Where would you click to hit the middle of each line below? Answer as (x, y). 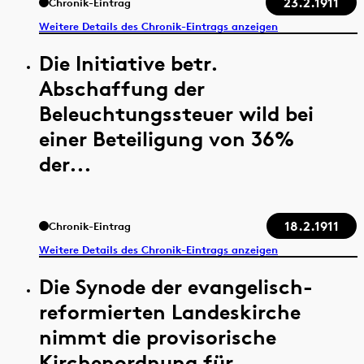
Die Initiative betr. (128, 63)
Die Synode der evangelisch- (176, 287)
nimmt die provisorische (158, 337)
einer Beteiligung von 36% (167, 139)
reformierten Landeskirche (170, 312)
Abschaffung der (122, 89)
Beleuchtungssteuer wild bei (176, 114)
